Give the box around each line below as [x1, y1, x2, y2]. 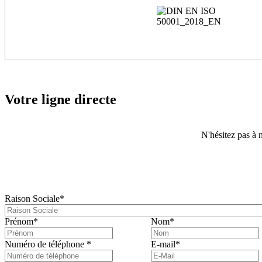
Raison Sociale [5, 193, 60, 204]
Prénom [5, 216, 33, 226]
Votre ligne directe [5, 92, 116, 108]
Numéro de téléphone [5, 239, 87, 249]
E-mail [151, 239, 175, 249]
